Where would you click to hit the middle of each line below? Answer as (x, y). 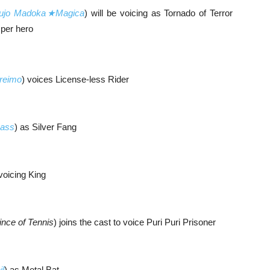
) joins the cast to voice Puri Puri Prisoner (135, 222)
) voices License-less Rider (75, 79)
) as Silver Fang (46, 127)
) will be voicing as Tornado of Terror (159, 13)
